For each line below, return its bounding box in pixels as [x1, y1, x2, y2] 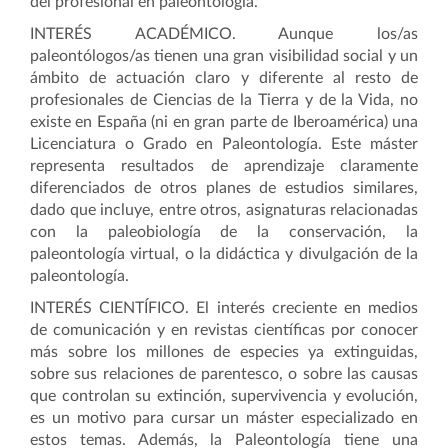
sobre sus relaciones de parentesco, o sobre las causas [30, 366, 418, 382]
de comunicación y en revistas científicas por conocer [30, 322, 418, 338]
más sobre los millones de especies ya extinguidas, [30, 344, 418, 360]
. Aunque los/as [231, 26, 419, 42]
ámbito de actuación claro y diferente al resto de [30, 70, 418, 86]
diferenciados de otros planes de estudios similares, [30, 180, 418, 196]
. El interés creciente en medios [185, 300, 419, 316]
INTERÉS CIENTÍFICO [30, 300, 186, 316]
